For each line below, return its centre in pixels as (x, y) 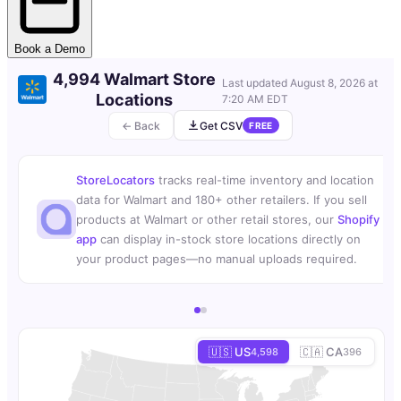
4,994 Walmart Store (134, 80)
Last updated (256, 83)
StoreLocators (115, 180)
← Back (141, 125)
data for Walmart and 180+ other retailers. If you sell (222, 200)
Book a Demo (50, 49)
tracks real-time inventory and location (264, 180)
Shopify (358, 220)
